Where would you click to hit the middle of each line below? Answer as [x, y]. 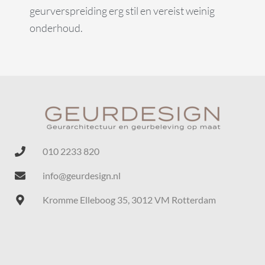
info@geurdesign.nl [81, 176]
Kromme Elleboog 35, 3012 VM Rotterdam [129, 200]
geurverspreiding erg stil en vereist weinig [122, 10]
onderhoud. [56, 28]
